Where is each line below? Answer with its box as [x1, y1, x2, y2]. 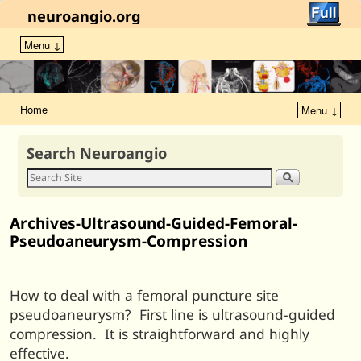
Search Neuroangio [27, 143, 168, 164]
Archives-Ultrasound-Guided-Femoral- [10, 213, 297, 234]
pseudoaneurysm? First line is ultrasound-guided [10, 305, 335, 325]
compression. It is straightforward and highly [10, 325, 309, 344]
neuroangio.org [27, 6, 142, 26]
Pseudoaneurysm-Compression [10, 230, 247, 252]
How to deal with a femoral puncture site [10, 286, 279, 305]
